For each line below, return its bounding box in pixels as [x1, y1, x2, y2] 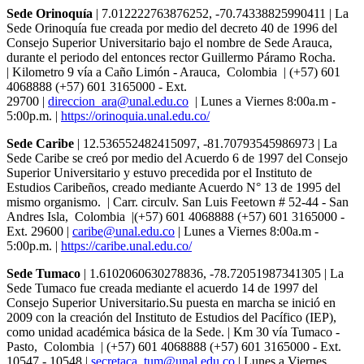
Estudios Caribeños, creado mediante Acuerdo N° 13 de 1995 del [6, 180, 340, 194]
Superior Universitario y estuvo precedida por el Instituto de [6, 165, 312, 180]
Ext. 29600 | [6, 223, 72, 238]
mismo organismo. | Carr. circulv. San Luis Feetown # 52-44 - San [6, 194, 349, 209]
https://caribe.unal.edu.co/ [61, 238, 192, 253]
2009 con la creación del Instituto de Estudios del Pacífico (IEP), [6, 310, 336, 324]
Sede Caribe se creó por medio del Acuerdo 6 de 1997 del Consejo [6, 150, 348, 165]
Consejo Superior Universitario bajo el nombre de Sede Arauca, [6, 35, 332, 50]
